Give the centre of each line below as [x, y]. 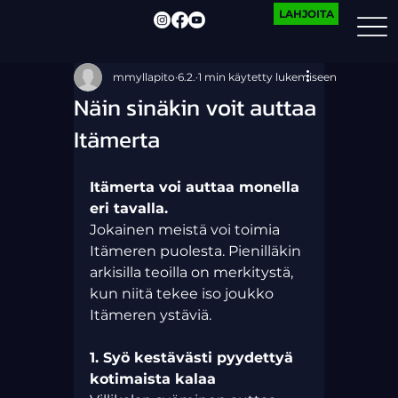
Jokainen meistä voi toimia [186, 230]
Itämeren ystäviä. [150, 315]
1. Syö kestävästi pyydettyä [193, 358]
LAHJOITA [306, 14]
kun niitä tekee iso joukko [183, 294]
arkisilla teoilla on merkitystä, [193, 273]
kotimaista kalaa [152, 379]
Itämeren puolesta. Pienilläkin [197, 251]
